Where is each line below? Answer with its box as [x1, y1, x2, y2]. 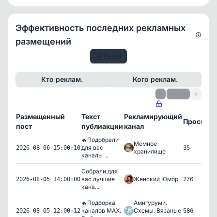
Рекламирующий [124, 112, 182, 121]
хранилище [134, 147, 166, 155]
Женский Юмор [134, 175, 178, 183]
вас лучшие [81, 175, 115, 183]
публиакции [81, 122, 123, 130]
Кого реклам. [132, 75, 178, 83]
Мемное [134, 139, 157, 147]
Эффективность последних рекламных [15, 22, 186, 33]
